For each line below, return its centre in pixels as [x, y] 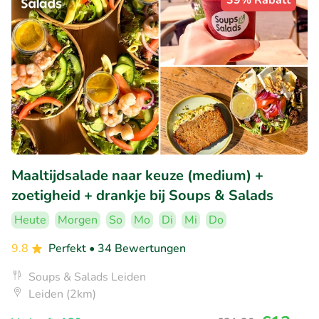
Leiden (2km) [62, 294]
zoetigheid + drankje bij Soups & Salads [142, 196]
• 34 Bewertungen [137, 249]
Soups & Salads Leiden [87, 277]
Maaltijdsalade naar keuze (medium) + [137, 176]
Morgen [78, 220]
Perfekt [69, 249]
